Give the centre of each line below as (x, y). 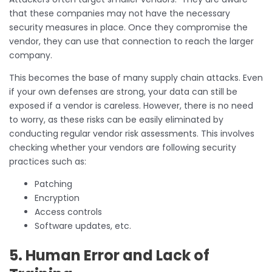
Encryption (57, 198)
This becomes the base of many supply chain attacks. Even (136, 77)
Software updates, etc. (84, 226)
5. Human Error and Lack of (109, 255)
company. (32, 55)
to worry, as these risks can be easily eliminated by (116, 119)
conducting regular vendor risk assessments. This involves (132, 133)
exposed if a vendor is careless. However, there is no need (131, 105)
